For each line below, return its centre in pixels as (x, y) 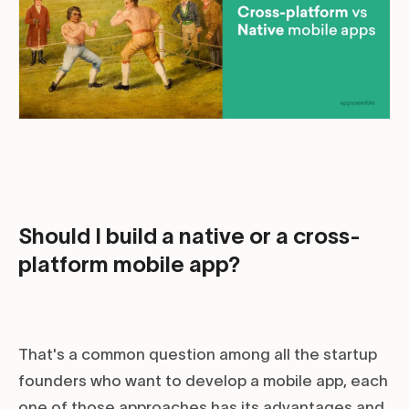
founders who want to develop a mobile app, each (203, 381)
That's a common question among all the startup (198, 355)
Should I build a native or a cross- (189, 236)
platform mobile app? (129, 265)
